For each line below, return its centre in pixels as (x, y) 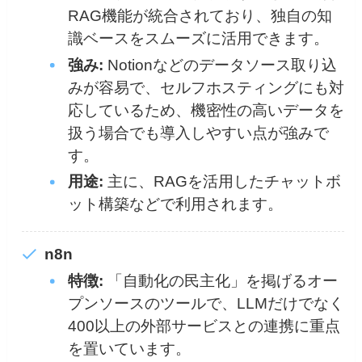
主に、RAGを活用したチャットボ (222, 182)
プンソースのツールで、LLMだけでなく (206, 304)
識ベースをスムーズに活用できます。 (198, 39)
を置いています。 (129, 349)
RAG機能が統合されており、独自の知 (200, 16)
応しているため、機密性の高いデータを (206, 110)
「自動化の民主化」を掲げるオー (220, 281)
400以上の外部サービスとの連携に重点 (204, 326)
